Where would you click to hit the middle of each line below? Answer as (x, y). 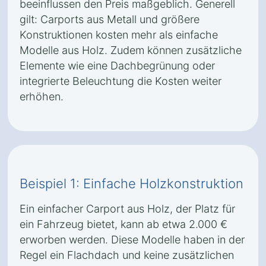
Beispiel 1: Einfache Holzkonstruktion (132, 183)
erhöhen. (42, 96)
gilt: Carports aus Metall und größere (110, 19)
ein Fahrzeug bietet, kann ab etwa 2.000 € (123, 224)
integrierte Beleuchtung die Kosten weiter (121, 81)
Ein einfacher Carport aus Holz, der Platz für (127, 209)
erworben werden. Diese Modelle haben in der (132, 240)
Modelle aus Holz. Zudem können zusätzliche (131, 50)
